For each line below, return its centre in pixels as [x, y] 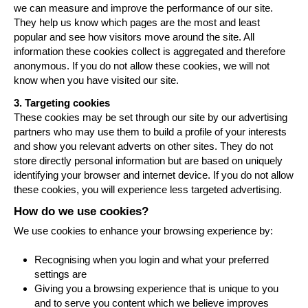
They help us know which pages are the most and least [137, 22]
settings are [60, 274]
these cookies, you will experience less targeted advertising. [148, 189]
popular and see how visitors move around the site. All [134, 36]
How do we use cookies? [81, 211]
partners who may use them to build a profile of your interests [150, 131]
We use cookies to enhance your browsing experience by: [143, 231]
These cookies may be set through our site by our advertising [151, 117]
